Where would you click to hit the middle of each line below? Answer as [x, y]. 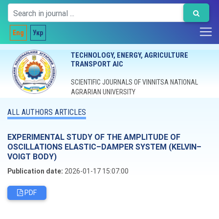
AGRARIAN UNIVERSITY [103, 92]
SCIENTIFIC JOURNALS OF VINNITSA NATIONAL [134, 82]
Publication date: [35, 171]
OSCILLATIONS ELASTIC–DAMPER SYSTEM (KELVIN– [104, 147]
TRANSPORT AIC [97, 64]
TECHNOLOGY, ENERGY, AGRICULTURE [129, 55]
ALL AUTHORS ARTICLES [47, 112]
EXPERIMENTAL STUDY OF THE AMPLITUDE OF [94, 137]
